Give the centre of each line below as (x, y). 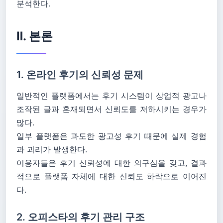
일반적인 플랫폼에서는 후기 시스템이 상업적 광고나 (111, 96)
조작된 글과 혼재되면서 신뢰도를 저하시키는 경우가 (111, 109)
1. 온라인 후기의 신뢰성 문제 (80, 75)
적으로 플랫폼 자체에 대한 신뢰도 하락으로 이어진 (111, 176)
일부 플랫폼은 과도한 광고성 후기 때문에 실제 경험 (111, 136)
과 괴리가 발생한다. (52, 149)
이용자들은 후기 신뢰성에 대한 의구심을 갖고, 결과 (111, 163)
